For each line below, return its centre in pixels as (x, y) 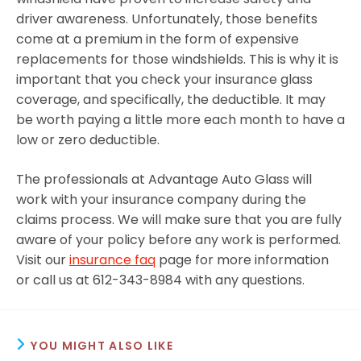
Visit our (43, 259)
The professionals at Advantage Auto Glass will (164, 179)
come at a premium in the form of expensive (158, 39)
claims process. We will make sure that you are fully (179, 219)
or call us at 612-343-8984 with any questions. (160, 280)
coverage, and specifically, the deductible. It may (171, 99)
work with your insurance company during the (161, 199)
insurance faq (112, 259)
